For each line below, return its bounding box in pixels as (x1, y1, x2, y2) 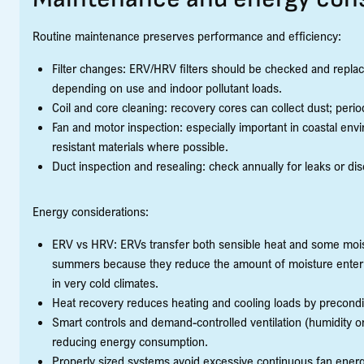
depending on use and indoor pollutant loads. (52, 80, 282, 96)
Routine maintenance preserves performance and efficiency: (32, 28, 341, 44)
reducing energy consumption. (52, 333, 208, 349)
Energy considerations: (32, 203, 149, 219)
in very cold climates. (52, 275, 158, 291)
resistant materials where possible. (52, 138, 228, 154)
